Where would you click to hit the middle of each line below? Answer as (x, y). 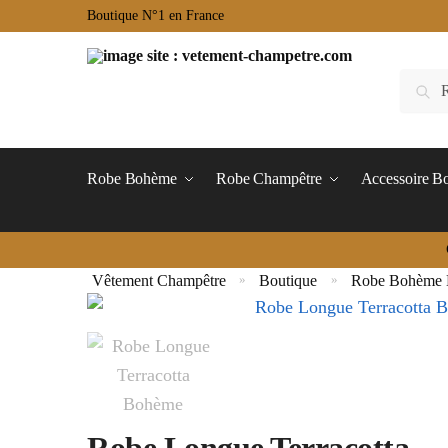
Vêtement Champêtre (159, 280)
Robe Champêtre (268, 178)
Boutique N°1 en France (155, 15)
